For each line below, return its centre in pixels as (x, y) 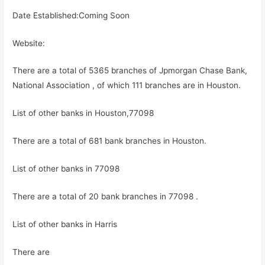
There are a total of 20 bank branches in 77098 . (106, 196)
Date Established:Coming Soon (71, 15)
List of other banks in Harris (65, 224)
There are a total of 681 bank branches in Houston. (110, 141)
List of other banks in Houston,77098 (83, 113)
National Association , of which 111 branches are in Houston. (127, 85)
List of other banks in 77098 (66, 169)
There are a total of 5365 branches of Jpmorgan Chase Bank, (130, 71)
